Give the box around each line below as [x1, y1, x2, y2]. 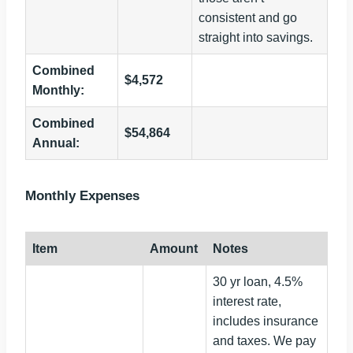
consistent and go [199, 11, 297, 25]
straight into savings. [199, 31, 313, 45]
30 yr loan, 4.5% [213, 275, 303, 289]
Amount [150, 242, 198, 256]
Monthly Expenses [25, 188, 139, 204]
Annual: [32, 136, 80, 150]
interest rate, [213, 295, 281, 309]
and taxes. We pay [213, 334, 316, 348]
